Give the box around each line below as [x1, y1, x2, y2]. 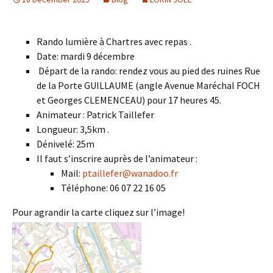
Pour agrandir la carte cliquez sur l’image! [12, 206, 185, 218]
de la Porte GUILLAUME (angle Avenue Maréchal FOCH [37, 79, 260, 91]
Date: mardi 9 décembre [37, 50, 135, 62]
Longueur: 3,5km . [37, 123, 109, 135]
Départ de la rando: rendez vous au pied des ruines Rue [37, 65, 260, 77]
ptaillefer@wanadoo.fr [82, 167, 178, 179]
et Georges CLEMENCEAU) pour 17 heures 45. [37, 94, 221, 106]
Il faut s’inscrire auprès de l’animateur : [37, 152, 197, 165]
